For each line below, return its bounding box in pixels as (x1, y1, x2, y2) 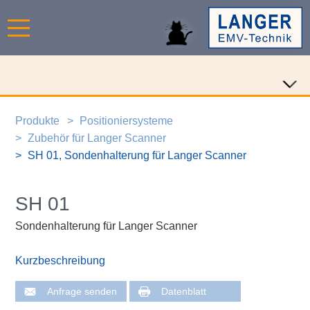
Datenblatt (161, 286, 207, 297)
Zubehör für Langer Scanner (28, 131, 167, 144)
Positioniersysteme (80, 114, 174, 127)
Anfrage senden (47, 286, 118, 297)
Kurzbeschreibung (15, 255, 106, 267)
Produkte (15, 114, 60, 127)
